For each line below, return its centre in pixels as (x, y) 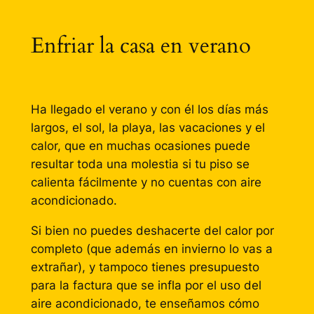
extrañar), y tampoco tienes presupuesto (145, 267)
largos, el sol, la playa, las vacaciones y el (148, 128)
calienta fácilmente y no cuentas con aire (146, 182)
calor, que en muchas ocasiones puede (140, 146)
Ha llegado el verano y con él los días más (149, 109)
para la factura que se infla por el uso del (146, 285)
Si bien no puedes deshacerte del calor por (152, 230)
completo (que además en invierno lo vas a (151, 248)
